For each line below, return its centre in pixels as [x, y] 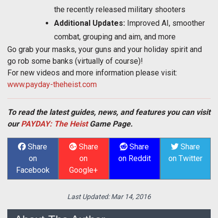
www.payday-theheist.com [52, 85]
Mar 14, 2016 [131, 197]
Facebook [33, 170]
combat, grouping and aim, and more [116, 37]
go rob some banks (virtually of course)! [75, 61]
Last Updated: [89, 197]
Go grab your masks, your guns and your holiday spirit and [105, 50]
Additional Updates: [90, 23]
